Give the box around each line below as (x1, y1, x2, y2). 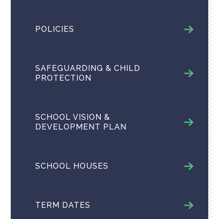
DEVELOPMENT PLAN (35, 122, 127, 131)
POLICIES (35, 24, 75, 34)
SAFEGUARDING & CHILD (35, 63, 141, 73)
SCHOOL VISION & (35, 112, 110, 122)
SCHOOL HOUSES (35, 161, 109, 171)
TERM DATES (35, 200, 91, 210)
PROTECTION (35, 73, 92, 83)
